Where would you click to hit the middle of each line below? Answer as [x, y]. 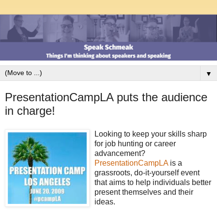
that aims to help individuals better [153, 182]
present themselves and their [144, 192]
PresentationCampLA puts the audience [106, 97]
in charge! [30, 111]
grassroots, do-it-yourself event [147, 172]
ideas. [105, 201]
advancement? [120, 153]
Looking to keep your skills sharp [151, 134]
